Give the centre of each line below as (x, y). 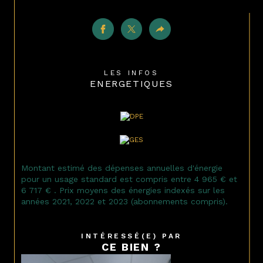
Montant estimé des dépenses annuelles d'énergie (122, 168)
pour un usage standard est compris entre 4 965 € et (129, 179)
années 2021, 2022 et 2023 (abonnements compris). (124, 201)
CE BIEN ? (131, 247)
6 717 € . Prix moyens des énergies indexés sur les (123, 190)
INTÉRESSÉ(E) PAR (134, 236)
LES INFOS (134, 73)
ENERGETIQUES (131, 83)
